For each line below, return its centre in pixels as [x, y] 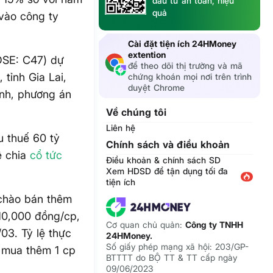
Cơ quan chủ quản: [146, 225]
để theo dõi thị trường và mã [186, 66]
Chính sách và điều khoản [168, 145]
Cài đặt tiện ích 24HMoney [183, 44]
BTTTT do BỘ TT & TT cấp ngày [172, 258]
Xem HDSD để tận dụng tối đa [167, 171]
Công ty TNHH [214, 225]
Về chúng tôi [136, 112]
